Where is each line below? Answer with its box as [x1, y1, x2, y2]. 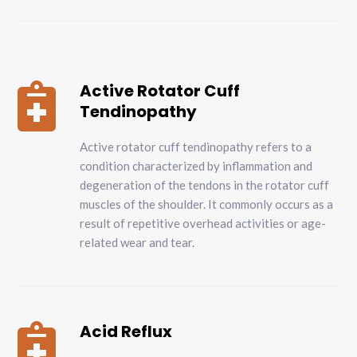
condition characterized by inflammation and [80, 159, 313, 174]
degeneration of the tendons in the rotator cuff [80, 178, 330, 193]
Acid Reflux [80, 320, 173, 343]
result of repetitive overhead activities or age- [80, 216, 327, 231]
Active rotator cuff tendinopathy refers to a [80, 139, 312, 155]
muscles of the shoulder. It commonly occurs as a [80, 197, 334, 212]
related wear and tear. [80, 235, 195, 250]
